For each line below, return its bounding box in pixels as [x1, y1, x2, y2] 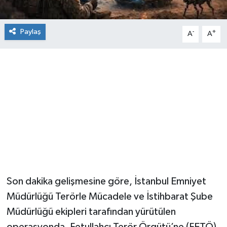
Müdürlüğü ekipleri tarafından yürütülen [6, 207, 176, 217]
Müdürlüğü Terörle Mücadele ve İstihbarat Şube [6, 192, 213, 202]
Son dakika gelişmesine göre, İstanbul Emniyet [6, 176, 206, 187]
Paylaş [20, 28, 41, 36]
